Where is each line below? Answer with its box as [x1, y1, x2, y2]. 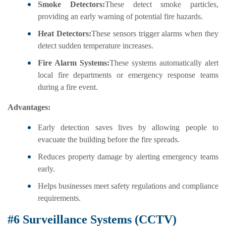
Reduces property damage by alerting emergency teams [38, 152, 218, 161]
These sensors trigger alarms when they [91, 29, 219, 38]
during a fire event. [38, 83, 98, 92]
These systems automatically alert [109, 59, 218, 68]
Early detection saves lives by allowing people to [38, 123, 218, 132]
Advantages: [8, 103, 50, 112]
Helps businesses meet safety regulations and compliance [38, 182, 218, 191]
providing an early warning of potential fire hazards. [38, 12, 203, 21]
